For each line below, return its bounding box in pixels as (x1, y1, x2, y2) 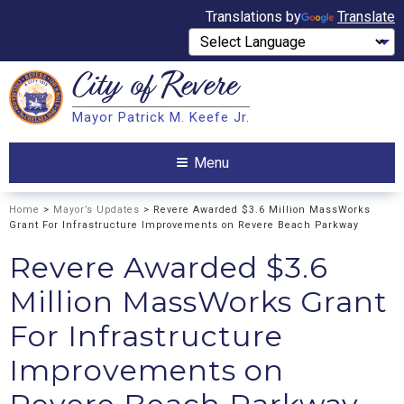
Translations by (206, 8, 301, 25)
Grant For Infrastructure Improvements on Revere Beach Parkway (9, 218, 359, 231)
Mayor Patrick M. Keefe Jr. (72, 109, 250, 126)
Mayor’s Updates (53, 203, 140, 216)
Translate (337, 8, 395, 25)
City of (72, 64, 161, 114)
